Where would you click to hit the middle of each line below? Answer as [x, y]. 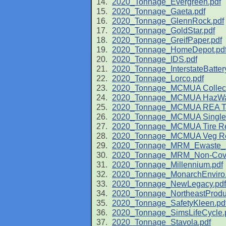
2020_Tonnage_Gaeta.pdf [159, 11]
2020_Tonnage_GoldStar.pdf [163, 31]
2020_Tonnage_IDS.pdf [155, 59]
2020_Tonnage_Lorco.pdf [158, 78]
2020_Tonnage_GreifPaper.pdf [167, 40]
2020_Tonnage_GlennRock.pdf [168, 21]
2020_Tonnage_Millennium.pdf [167, 165]
